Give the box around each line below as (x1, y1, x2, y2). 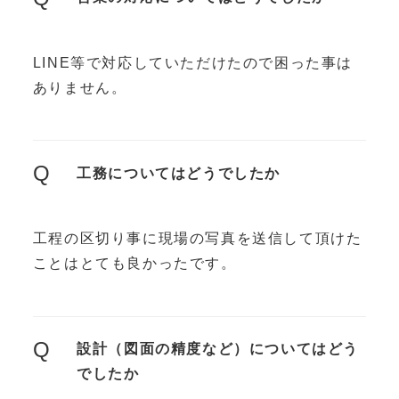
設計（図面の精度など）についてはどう (77, 341, 360, 357)
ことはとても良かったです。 (32, 255, 237, 271)
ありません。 (32, 79, 127, 95)
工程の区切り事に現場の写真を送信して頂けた (32, 230, 362, 246)
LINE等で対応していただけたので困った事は (32, 54, 353, 70)
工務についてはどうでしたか (77, 165, 281, 181)
